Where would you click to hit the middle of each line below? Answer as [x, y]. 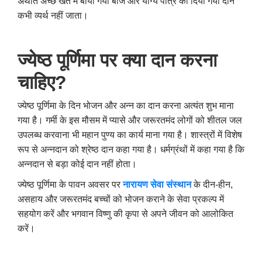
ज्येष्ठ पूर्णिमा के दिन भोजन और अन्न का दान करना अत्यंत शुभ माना [126, 106]
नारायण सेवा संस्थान [157, 185]
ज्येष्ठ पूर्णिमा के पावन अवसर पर [70, 185]
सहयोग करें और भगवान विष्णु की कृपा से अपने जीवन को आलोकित [125, 214]
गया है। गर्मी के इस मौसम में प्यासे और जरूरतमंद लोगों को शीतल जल [130, 120]
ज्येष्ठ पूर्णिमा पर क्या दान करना [117, 61]
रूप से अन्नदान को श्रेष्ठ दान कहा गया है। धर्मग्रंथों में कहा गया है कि [131, 150]
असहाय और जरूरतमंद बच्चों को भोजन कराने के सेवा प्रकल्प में [121, 199]
